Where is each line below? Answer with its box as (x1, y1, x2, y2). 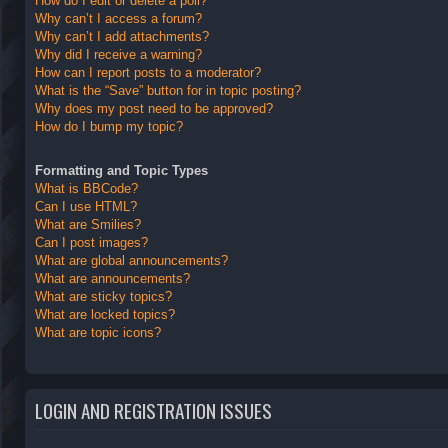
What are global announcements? (35, 253, 228, 269)
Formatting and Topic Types (35, 163, 208, 179)
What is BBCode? (35, 181, 138, 197)
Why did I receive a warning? (35, 46, 202, 62)
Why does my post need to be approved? (35, 100, 273, 116)
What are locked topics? (35, 307, 175, 323)
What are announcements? (35, 271, 190, 287)
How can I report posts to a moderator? (35, 64, 261, 80)
